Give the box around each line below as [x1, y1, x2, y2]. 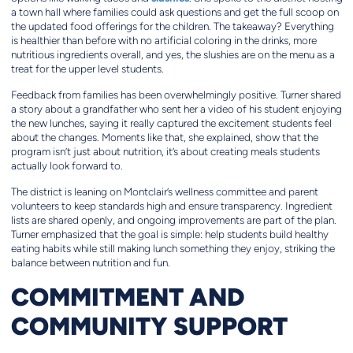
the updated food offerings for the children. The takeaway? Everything [10, 20, 334, 33]
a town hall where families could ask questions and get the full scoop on [10, 6, 339, 19]
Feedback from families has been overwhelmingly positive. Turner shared [10, 89, 341, 102]
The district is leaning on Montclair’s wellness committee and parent [10, 186, 318, 199]
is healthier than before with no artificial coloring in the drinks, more [10, 35, 317, 47]
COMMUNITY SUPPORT [10, 310, 288, 341]
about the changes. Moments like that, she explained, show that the [10, 132, 318, 144]
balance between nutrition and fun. [10, 257, 170, 269]
